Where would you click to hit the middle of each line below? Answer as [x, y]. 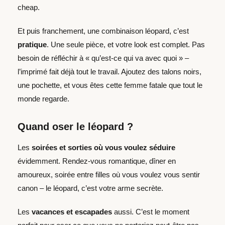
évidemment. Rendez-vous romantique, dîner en [97, 161]
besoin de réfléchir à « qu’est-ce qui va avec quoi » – [103, 58]
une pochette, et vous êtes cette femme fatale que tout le [110, 85]
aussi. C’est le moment [151, 211]
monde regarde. [43, 98]
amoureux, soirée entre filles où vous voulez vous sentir [109, 174]
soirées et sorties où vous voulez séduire [103, 147]
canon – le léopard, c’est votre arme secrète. [90, 188]
